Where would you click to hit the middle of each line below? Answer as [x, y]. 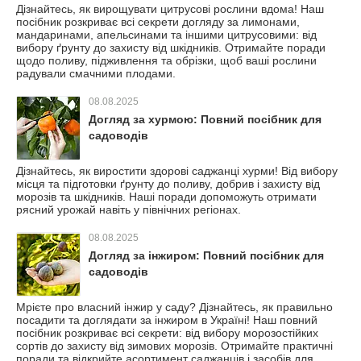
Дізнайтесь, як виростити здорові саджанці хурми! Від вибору [177, 171]
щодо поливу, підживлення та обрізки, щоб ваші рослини [166, 60]
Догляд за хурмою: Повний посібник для [205, 119]
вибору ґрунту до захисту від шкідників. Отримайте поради [171, 48]
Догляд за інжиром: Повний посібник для [206, 255]
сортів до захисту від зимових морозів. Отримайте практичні [174, 346]
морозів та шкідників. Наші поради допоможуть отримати [166, 197]
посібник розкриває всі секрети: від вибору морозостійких [167, 333]
